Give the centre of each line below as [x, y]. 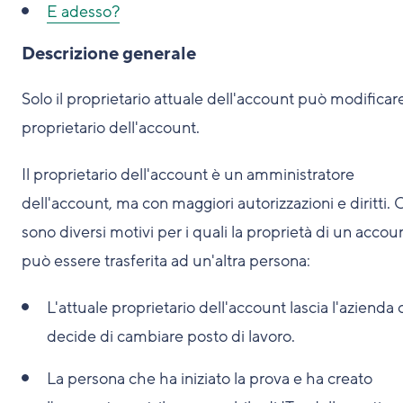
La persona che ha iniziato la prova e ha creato [210, 379]
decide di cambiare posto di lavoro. [171, 336]
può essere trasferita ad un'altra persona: [166, 261]
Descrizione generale [109, 54]
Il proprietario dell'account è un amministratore [188, 175]
